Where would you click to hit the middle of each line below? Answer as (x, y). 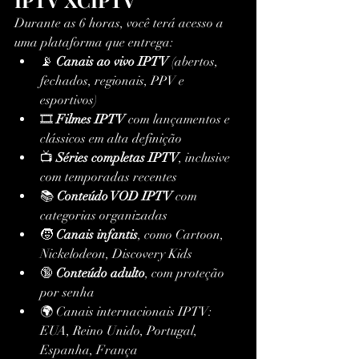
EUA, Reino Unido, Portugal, (120, 331)
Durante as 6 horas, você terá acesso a (121, 24)
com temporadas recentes (109, 177)
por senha (67, 293)
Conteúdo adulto (101, 274)
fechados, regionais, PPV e (114, 81)
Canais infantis (97, 235)
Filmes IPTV (91, 120)
